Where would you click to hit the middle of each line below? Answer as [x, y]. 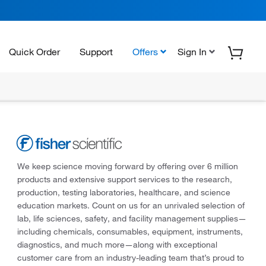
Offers [145, 51]
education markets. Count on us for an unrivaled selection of [131, 205]
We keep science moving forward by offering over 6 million [127, 166]
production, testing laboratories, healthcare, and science [123, 192]
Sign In [192, 51]
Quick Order [34, 51]
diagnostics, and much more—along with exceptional [117, 244]
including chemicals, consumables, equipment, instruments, [130, 231]
